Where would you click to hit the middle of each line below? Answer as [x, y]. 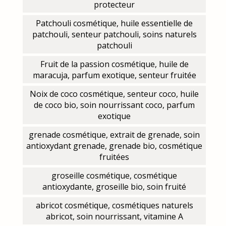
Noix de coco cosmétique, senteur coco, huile [114, 94]
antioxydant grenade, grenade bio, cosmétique [114, 146]
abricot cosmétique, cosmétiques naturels [114, 206]
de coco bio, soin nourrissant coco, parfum [114, 105]
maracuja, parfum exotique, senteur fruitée [114, 75]
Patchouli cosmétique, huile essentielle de [114, 23]
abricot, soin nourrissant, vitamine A [114, 217]
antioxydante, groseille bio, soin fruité [114, 187]
